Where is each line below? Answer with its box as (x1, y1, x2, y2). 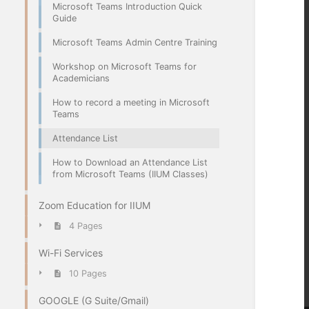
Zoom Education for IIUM (39, 199, 150, 211)
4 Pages (68, 221, 103, 232)
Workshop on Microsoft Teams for (52, 61, 197, 72)
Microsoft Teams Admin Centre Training (52, 37, 217, 48)
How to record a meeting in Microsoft (52, 97, 210, 108)
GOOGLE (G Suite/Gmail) (39, 294, 149, 306)
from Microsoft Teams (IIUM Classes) (52, 168, 208, 179)
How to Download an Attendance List (52, 157, 208, 168)
